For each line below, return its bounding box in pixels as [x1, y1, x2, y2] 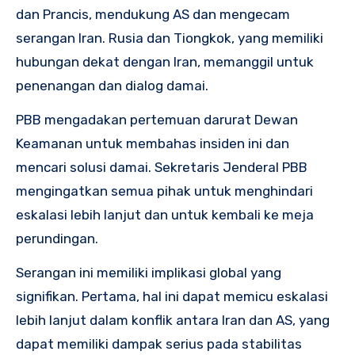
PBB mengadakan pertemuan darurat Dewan [16, 112, 298, 128]
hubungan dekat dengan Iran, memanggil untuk [16, 54, 314, 71]
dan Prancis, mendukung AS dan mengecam [16, 6, 290, 23]
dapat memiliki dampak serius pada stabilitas [16, 336, 302, 353]
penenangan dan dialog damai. [16, 78, 208, 94]
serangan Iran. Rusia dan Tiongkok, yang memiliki [16, 30, 323, 47]
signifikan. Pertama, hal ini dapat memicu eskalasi [16, 288, 328, 305]
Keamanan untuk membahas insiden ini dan [16, 136, 289, 152]
